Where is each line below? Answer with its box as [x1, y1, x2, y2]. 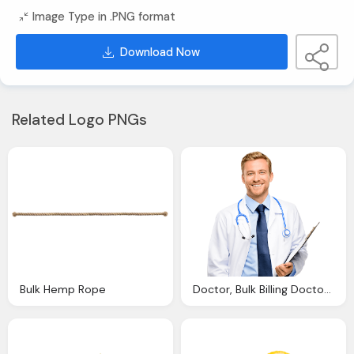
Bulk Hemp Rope [20, 282, 106, 297]
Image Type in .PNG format [32, 9, 176, 24]
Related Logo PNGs [12, 110, 147, 130]
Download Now [120, 44, 201, 59]
